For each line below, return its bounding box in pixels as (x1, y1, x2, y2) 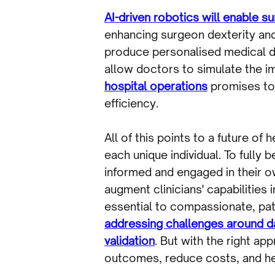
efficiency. (104, 96, 158, 110)
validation (104, 233, 155, 247)
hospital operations (104, 79, 207, 93)
